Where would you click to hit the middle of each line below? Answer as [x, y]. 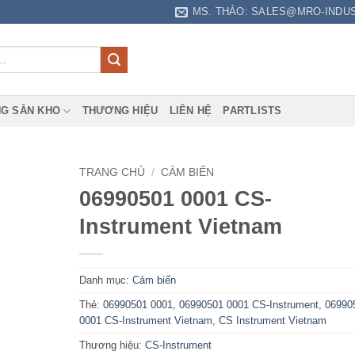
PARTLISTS [252, 111]
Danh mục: [105, 280]
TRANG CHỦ [112, 172]
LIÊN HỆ [191, 111]
